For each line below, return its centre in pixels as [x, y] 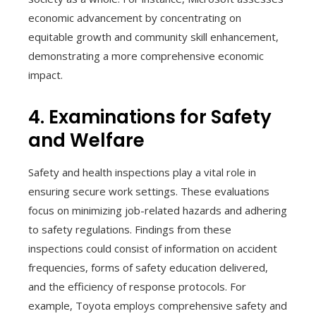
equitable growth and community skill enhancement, [153, 37]
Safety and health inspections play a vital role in [142, 172]
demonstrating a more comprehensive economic [146, 56]
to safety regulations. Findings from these [130, 230]
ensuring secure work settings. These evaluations [149, 192]
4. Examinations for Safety [150, 117]
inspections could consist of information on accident [153, 249]
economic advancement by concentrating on [135, 18]
